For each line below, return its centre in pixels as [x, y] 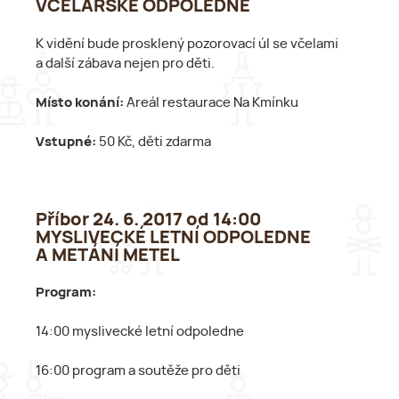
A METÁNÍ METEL [108, 255]
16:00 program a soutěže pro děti [138, 371]
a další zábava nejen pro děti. [125, 63]
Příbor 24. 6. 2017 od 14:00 [148, 220]
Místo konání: [80, 102]
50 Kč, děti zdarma [154, 142]
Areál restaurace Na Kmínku [211, 102]
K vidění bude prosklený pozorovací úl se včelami [187, 44]
